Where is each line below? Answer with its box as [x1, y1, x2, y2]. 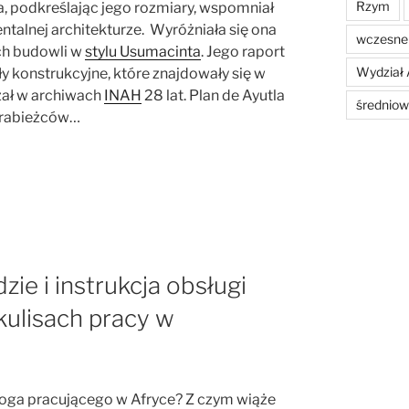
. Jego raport [201, 42, 285, 60]
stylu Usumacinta [85, 42, 201, 60]
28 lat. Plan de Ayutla [142, 86, 285, 104]
